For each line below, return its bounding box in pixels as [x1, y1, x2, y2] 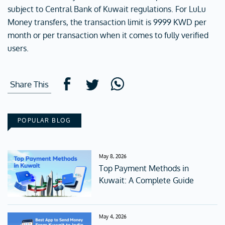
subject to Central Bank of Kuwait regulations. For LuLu [8, 4, 206, 14]
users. [8, 43, 29, 53]
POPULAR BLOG [18, 117, 71, 124]
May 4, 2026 [99, 213, 127, 220]
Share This [10, 78, 49, 89]
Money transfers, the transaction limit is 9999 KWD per [8, 17, 206, 27]
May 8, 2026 [99, 153, 127, 160]
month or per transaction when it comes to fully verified [8, 30, 208, 40]
